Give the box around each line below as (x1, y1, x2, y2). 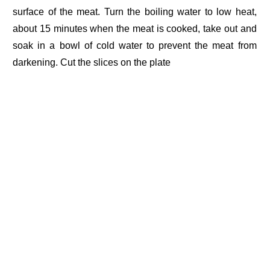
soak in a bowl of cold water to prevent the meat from (13, 40, 257, 51)
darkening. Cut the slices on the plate (13, 57, 171, 68)
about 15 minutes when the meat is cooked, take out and (13, 24, 257, 34)
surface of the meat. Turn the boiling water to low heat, (13, 7, 257, 17)
